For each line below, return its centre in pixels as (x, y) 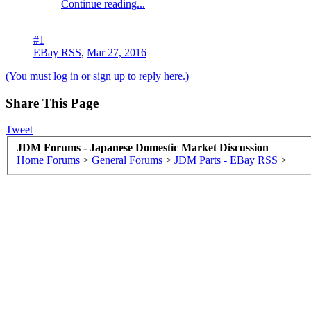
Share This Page (52, 103)
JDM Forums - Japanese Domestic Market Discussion (143, 147)
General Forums (127, 160)
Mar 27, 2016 (117, 52)
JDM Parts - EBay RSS (226, 160)
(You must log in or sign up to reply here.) (97, 76)
